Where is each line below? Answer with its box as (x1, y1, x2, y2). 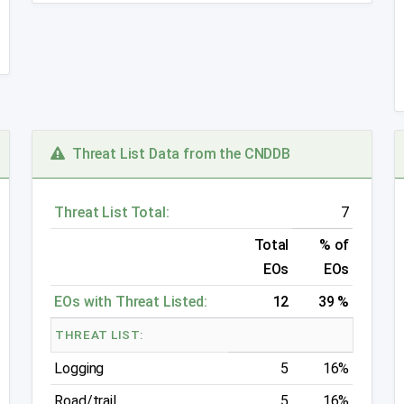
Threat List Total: (54, 204, 170, 222)
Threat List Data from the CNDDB (65, 145, 290, 163)
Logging (54, 360, 105, 378)
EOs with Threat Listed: (54, 293, 207, 311)
